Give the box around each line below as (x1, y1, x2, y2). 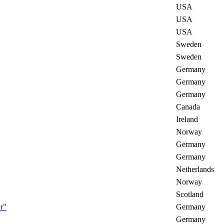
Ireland (176, 114, 198, 123)
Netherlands (176, 164, 214, 173)
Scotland (176, 189, 203, 198)
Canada (176, 102, 200, 111)
